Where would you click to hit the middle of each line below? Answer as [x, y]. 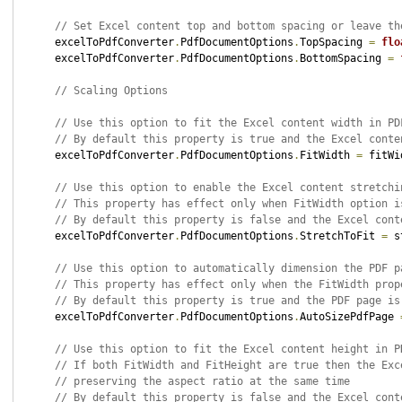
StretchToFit [340, 236]
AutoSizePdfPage [350, 317]
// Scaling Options [111, 91]
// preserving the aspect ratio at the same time [202, 381]
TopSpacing [334, 42]
